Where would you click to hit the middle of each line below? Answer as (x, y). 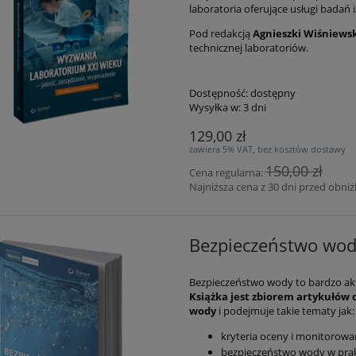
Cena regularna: (227, 172)
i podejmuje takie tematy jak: (286, 311)
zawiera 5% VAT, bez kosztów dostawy (267, 149)
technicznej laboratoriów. (248, 47)
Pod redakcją (221, 33)
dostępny (273, 93)
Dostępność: (218, 93)
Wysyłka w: (215, 107)
